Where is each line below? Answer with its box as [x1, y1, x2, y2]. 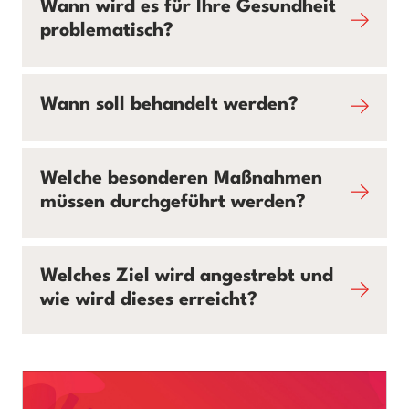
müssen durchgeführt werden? [40, 194, 306, 212]
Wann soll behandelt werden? [40, 96, 299, 114]
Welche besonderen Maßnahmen [40, 170, 322, 188]
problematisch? [40, 22, 173, 40]
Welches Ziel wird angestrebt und [40, 267, 333, 286]
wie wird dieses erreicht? [40, 291, 257, 309]
